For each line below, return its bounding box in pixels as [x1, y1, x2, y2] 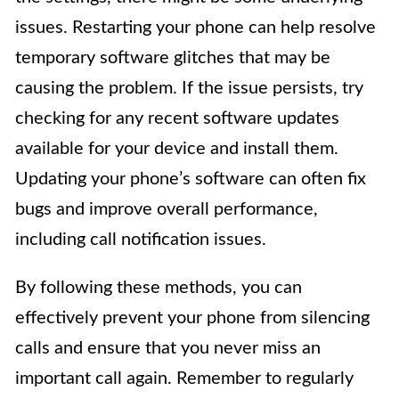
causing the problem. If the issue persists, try [15, 78, 363, 97]
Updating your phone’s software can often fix [15, 169, 366, 188]
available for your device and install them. [15, 139, 338, 158]
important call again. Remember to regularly [15, 369, 354, 387]
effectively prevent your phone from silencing [15, 308, 370, 327]
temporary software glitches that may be [15, 48, 330, 67]
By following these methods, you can [15, 278, 302, 297]
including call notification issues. [15, 230, 266, 248]
